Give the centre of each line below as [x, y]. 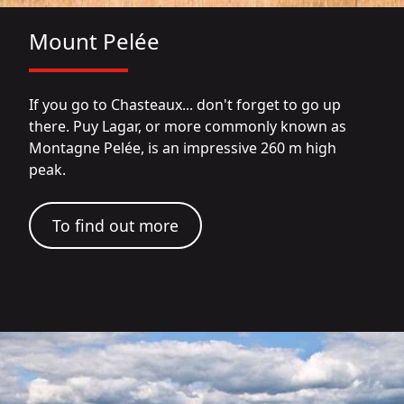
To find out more [115, 226]
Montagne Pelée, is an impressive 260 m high [183, 148]
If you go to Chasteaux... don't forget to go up [185, 105]
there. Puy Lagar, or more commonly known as [188, 127]
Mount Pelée [94, 41]
